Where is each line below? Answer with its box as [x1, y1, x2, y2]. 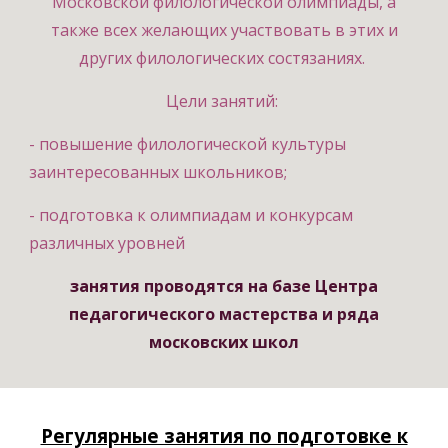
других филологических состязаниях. [79, 47, 369, 69]
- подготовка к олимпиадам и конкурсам [29, 204, 354, 226]
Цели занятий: [166, 90, 282, 112]
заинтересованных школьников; [29, 161, 288, 183]
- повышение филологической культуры [29, 133, 347, 155]
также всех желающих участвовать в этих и [50, 19, 398, 41]
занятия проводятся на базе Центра [70, 275, 378, 297]
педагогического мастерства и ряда [69, 303, 379, 325]
